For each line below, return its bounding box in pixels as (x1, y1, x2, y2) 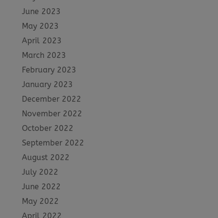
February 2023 (21, 65, 76, 74)
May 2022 (21, 196, 59, 206)
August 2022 (21, 152, 70, 162)
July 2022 (21, 167, 58, 177)
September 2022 (21, 138, 84, 147)
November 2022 (21, 109, 82, 118)
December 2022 (21, 94, 81, 104)
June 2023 (21, 6, 61, 16)
